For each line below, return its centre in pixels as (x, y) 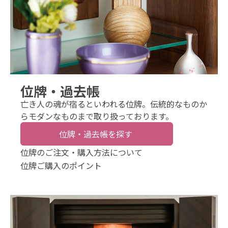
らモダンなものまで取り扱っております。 (97, 116)
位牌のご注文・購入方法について (81, 152)
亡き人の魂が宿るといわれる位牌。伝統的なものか (114, 104)
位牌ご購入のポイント (61, 166)
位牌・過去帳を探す (95, 134)
